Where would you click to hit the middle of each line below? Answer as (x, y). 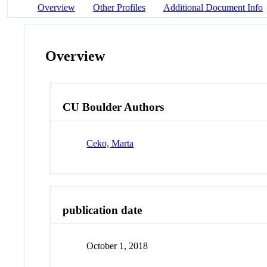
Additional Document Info (213, 7)
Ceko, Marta (110, 143)
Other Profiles (119, 7)
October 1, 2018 (117, 246)
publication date (103, 210)
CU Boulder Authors (114, 107)
